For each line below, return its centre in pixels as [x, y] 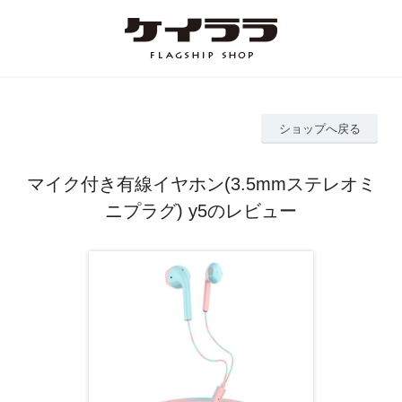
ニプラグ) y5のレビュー [201, 210]
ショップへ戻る [319, 128]
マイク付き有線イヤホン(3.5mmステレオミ [201, 184]
